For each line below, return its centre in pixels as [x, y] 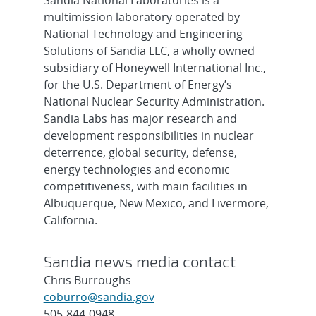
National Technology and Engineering [143, 34]
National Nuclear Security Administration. [154, 102]
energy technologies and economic [136, 169]
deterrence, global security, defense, [140, 152]
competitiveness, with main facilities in [145, 186]
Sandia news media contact [139, 261]
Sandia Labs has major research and [140, 119]
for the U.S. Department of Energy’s [138, 85]
